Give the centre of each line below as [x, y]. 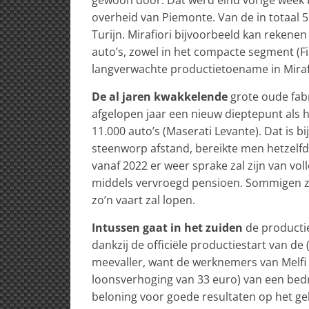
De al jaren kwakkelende [161, 96]
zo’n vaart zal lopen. [143, 200]
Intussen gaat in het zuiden [167, 227]
